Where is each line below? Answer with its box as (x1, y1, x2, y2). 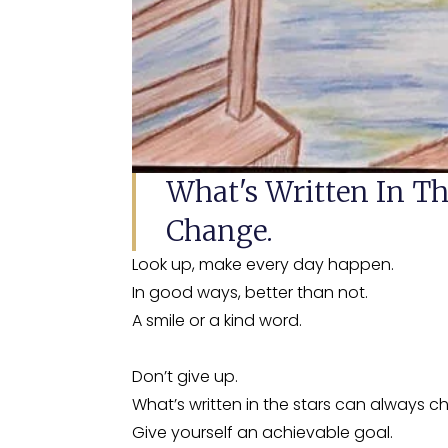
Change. (166, 212, 273, 249)
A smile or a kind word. (132, 308, 302, 332)
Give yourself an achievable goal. (132, 420, 393, 444)
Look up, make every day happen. (132, 252, 394, 276)
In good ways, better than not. (132, 280, 368, 304)
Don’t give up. (132, 364, 238, 388)
